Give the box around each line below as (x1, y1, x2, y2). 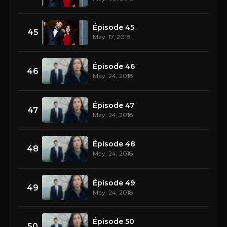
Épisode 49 (93, 178, 135, 187)
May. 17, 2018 (93, 33, 131, 41)
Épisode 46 (93, 61, 135, 71)
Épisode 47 (93, 100, 134, 110)
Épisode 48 (93, 139, 135, 149)
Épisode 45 (93, 23, 134, 32)
